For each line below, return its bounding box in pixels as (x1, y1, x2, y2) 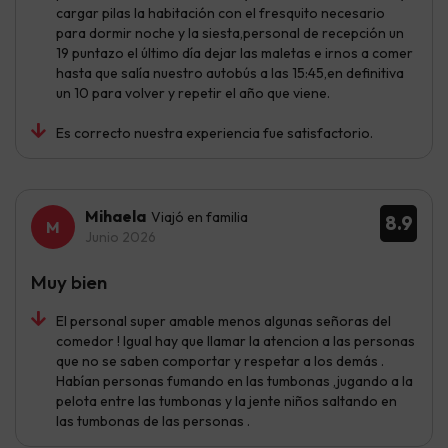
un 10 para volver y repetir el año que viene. (56, 83, 330, 102)
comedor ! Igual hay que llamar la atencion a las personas (56, 331, 415, 350)
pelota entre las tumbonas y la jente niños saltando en (56, 391, 397, 410)
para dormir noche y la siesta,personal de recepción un (56, 23, 404, 42)
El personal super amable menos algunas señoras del (56, 311, 391, 330)
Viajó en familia (151, 207, 248, 226)
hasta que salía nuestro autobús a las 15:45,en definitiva (56, 63, 404, 82)
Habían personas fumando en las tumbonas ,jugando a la (56, 371, 413, 390)
